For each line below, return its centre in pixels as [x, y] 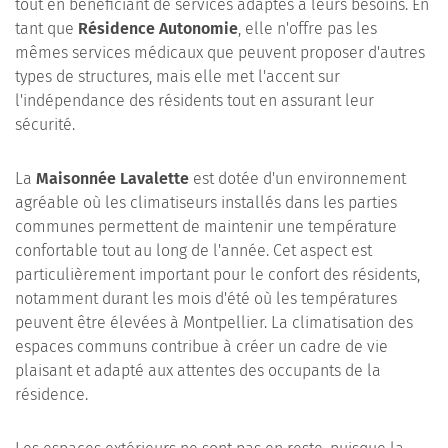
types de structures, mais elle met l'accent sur [177, 76]
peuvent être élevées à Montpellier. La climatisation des [214, 322]
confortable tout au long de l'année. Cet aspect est [193, 250]
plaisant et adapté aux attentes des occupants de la [198, 370]
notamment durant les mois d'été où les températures [206, 298]
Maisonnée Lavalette [112, 178]
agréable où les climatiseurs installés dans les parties [206, 202]
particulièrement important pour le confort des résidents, [217, 274]
